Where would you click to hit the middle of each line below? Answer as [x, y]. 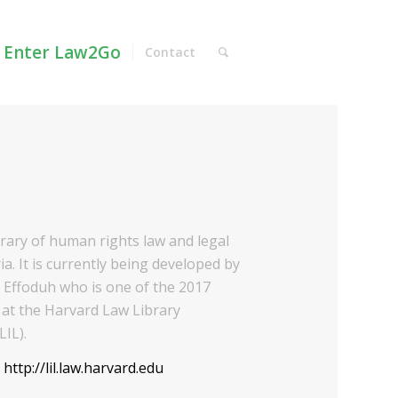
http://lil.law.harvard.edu [84, 368]
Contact [171, 52]
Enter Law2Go [63, 52]
